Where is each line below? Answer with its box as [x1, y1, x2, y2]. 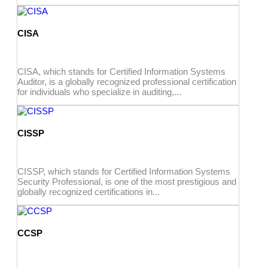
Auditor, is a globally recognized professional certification [17, 76, 236, 87]
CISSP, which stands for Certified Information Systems [17, 166, 230, 176]
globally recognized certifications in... [17, 186, 160, 197]
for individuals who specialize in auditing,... [17, 86, 181, 97]
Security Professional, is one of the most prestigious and [17, 176, 236, 187]
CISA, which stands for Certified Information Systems [17, 66, 226, 77]
